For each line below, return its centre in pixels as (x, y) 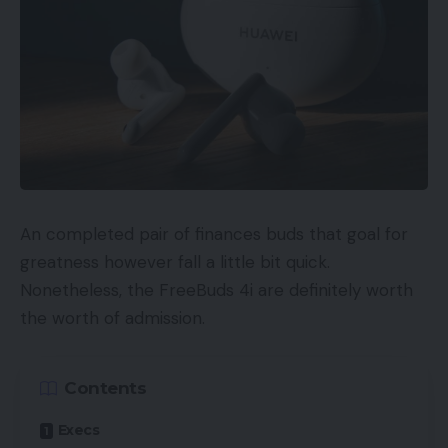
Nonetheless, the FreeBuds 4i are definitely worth (216, 289)
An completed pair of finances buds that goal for (214, 233)
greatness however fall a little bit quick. (175, 261)
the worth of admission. (112, 317)
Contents (105, 388)
